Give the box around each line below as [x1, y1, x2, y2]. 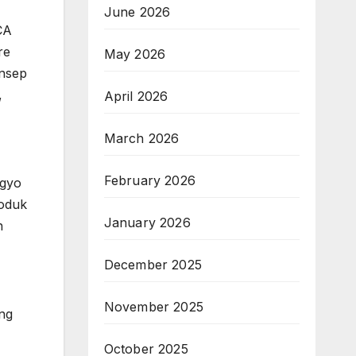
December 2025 [103, 257, 203, 273]
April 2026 [103, 88, 168, 104]
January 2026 [103, 215, 191, 230]
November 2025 [103, 299, 204, 315]
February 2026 [103, 172, 196, 188]
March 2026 [103, 130, 180, 146]
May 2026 [103, 46, 166, 62]
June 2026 [103, 4, 171, 20]
